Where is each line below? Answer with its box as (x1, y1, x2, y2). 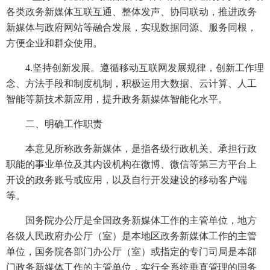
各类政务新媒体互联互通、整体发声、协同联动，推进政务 (6, 7, 257, 17)
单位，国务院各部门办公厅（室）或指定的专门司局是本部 (6, 246, 257, 257)
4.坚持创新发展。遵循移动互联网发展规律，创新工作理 (25, 63, 264, 73)
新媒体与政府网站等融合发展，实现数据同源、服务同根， (6, 22, 257, 33)
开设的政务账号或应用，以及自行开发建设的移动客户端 (6, 175, 247, 185)
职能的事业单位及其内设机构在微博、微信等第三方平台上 (6, 159, 257, 169)
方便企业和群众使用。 (6, 38, 102, 48)
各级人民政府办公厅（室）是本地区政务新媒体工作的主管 (6, 231, 257, 241)
